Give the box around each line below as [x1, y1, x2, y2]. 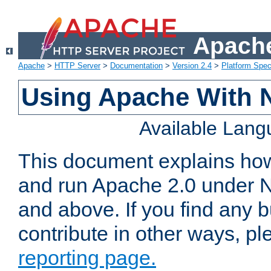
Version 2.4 [172, 61, 212, 71]
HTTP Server [54, 61, 100, 71]
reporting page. [18, 246, 156, 270]
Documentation [110, 61, 163, 71]
